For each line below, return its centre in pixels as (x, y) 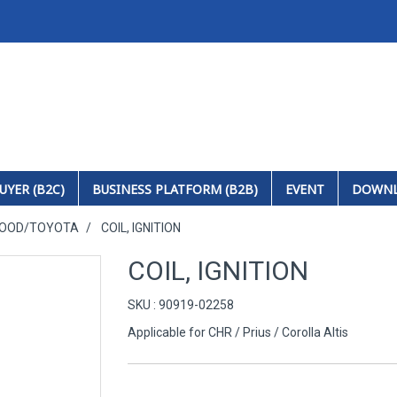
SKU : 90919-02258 (181, 305)
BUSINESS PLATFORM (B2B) (175, 188)
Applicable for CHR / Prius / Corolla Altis (238, 332)
